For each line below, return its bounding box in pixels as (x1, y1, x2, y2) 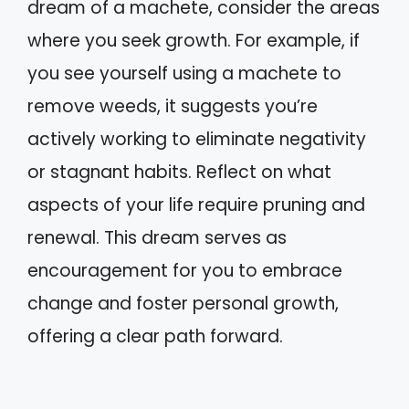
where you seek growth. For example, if (27, 28, 360, 53)
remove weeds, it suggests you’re (27, 94, 318, 119)
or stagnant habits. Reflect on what (27, 160, 331, 184)
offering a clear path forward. (27, 324, 283, 349)
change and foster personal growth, (27, 291, 339, 316)
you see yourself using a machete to (27, 61, 341, 86)
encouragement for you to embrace (27, 258, 342, 283)
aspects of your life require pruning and (27, 193, 365, 217)
